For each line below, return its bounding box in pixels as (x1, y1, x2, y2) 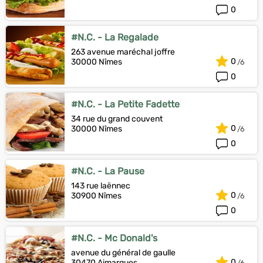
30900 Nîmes (71, 191, 122, 201)
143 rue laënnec (71, 181, 130, 191)
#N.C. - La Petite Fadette (71, 99, 180, 110)
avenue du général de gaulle (71, 248, 176, 258)
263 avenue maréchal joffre (71, 47, 175, 57)
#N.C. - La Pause (71, 166, 144, 177)
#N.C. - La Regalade (71, 32, 159, 43)
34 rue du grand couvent (71, 114, 163, 124)
